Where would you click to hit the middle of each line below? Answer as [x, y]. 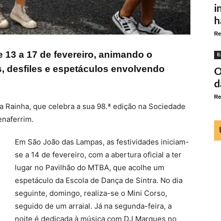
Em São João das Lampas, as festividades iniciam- [102, 142]
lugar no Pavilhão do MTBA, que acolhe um [90, 167]
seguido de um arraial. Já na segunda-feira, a [93, 206]
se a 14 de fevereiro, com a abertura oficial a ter [98, 155]
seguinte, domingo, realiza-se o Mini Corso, [91, 193]
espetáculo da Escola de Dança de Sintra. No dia [99, 180]
